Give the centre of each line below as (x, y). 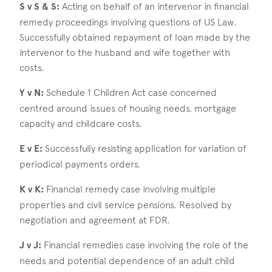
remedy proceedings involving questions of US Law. (128, 22)
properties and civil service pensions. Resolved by (125, 205)
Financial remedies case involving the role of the (145, 245)
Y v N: (32, 93)
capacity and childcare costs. (81, 124)
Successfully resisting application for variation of (144, 149)
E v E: (31, 149)
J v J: (30, 246)
